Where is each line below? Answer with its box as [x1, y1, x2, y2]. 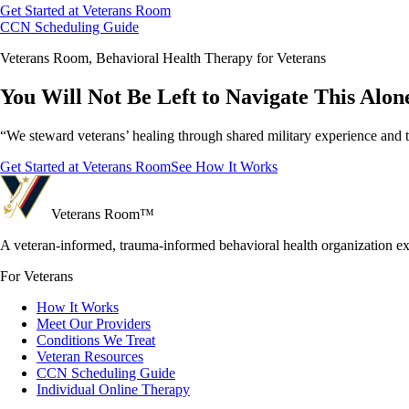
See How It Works [171, 159, 278, 175]
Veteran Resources [37, 349, 143, 365]
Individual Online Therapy [37, 382, 190, 398]
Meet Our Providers [37, 316, 151, 332]
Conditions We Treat [37, 332, 155, 349]
